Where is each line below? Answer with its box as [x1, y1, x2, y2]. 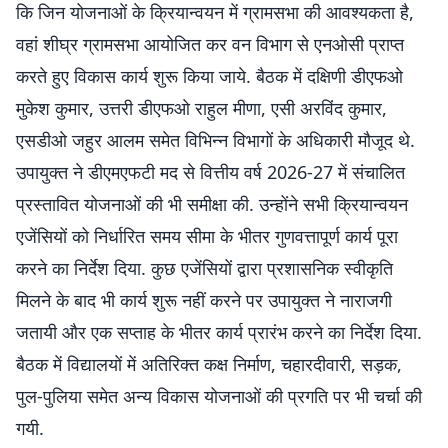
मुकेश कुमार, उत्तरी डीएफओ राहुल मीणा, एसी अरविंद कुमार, [16, 96, 387, 120]
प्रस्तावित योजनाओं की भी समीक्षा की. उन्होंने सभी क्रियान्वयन [16, 192, 408, 216]
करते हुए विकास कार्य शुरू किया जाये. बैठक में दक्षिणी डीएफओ [16, 64, 403, 88]
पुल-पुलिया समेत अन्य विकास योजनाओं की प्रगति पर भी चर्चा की [16, 384, 422, 408]
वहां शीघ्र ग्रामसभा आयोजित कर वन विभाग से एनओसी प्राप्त [16, 32, 404, 56]
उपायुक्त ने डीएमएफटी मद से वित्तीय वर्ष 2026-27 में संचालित [16, 160, 405, 184]
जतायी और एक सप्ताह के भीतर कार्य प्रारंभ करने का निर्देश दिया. [16, 320, 422, 344]
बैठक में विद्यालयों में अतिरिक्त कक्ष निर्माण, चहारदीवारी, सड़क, [16, 352, 402, 376]
